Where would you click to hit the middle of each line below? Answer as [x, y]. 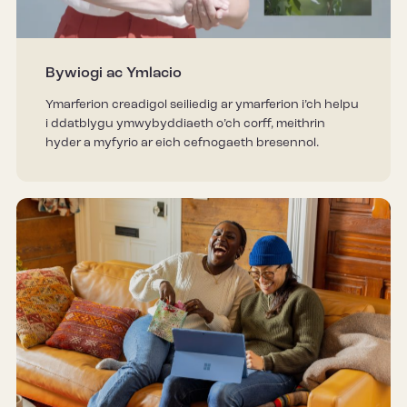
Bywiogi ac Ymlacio [113, 74]
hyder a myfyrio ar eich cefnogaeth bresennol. [182, 144]
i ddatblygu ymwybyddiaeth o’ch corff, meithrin [185, 124]
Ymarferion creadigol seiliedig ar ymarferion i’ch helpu [202, 105]
